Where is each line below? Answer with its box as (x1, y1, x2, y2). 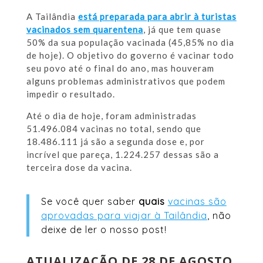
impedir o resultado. (26, 88, 115, 99)
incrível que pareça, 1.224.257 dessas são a (26, 149, 219, 160)
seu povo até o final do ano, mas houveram (26, 62, 214, 73)
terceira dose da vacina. (26, 161, 132, 173)
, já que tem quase (143, 23, 221, 35)
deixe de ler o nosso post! (41, 223, 167, 235)
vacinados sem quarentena (26, 23, 143, 35)
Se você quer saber (41, 195, 139, 207)
